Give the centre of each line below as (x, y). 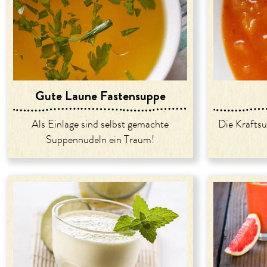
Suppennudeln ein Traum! (100, 140)
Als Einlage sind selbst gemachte (100, 124)
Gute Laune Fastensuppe (100, 95)
